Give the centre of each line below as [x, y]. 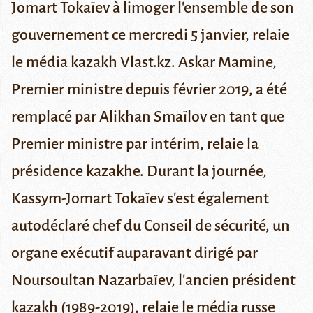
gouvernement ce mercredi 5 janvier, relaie [150, 35]
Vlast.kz [146, 63]
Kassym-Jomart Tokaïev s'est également [140, 199]
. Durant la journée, [203, 172]
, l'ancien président [233, 281]
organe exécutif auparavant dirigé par [134, 253]
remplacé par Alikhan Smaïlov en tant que [148, 117]
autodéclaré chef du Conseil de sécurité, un [151, 226]
